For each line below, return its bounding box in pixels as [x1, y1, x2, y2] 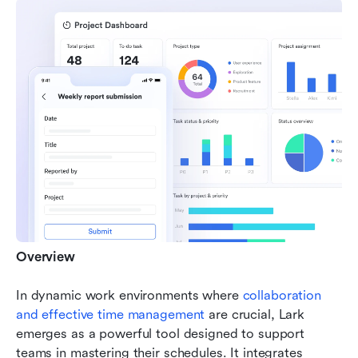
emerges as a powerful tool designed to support [16, 325, 305, 341]
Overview [16, 249, 75, 265]
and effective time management [16, 306, 205, 322]
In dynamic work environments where [16, 287, 243, 303]
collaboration [242, 287, 321, 303]
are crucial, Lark [205, 306, 304, 322]
